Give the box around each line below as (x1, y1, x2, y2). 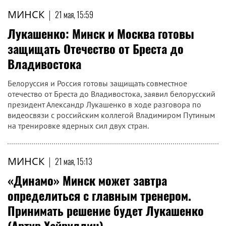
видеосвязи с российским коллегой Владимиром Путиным (8, 110, 215, 120)
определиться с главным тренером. (8, 186, 191, 204)
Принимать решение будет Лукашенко (8, 201, 204, 219)
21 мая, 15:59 (55, 9, 93, 21)
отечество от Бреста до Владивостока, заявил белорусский (8, 89, 215, 99)
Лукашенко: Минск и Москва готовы (8, 24, 194, 42)
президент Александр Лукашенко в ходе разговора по (8, 99, 201, 109)
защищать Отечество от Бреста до (8, 39, 184, 58)
